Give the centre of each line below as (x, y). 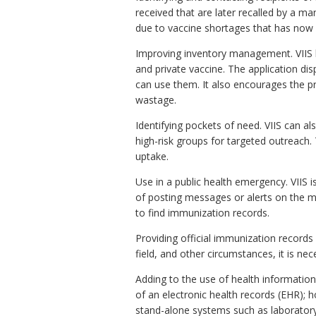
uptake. (152, 156)
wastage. (156, 99)
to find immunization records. (202, 212)
